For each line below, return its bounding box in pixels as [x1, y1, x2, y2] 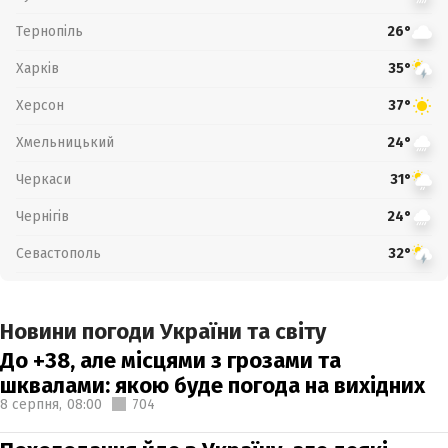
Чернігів [16, 207, 69, 225]
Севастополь [16, 244, 101, 262]
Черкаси [16, 170, 71, 188]
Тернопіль [16, 22, 83, 40]
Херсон [16, 96, 64, 114]
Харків [16, 59, 59, 77]
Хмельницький [16, 133, 114, 151]
